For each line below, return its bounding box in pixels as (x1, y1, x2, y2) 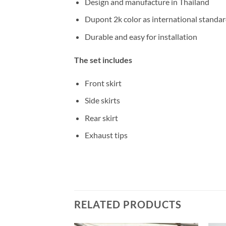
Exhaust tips (84, 130, 128, 140)
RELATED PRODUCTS (74, 198, 182, 210)
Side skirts (84, 95, 120, 105)
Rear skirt (84, 112, 118, 123)
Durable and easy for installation (84, 32, 197, 42)
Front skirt (84, 78, 122, 88)
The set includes (74, 54, 132, 65)
